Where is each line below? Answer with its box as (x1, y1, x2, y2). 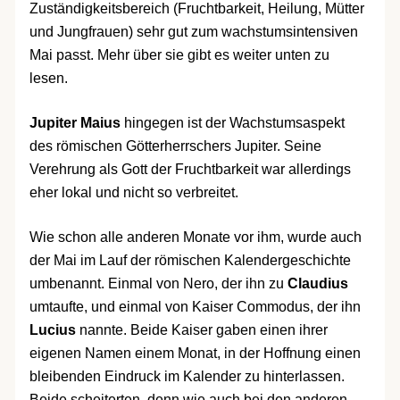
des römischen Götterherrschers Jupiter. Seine (29, 138, 321, 154)
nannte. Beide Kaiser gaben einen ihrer (75, 322, 328, 337)
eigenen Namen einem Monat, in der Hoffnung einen (29, 346, 361, 361)
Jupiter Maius (29, 115, 121, 130)
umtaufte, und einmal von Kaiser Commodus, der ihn (29, 299, 361, 314)
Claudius (287, 276, 348, 291)
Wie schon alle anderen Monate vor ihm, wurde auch (29, 229, 362, 245)
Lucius (29, 322, 76, 337)
